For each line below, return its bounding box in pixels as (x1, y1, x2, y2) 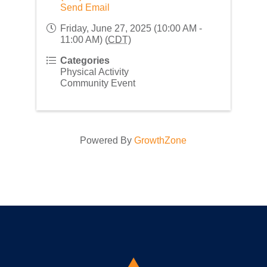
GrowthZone (134, 135, 187, 145)
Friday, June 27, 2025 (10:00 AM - (60, 23, 202, 33)
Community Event (60, 77, 135, 88)
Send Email (60, 2, 110, 13)
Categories (60, 55, 110, 66)
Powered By (80, 135, 135, 145)
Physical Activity (60, 66, 129, 77)
